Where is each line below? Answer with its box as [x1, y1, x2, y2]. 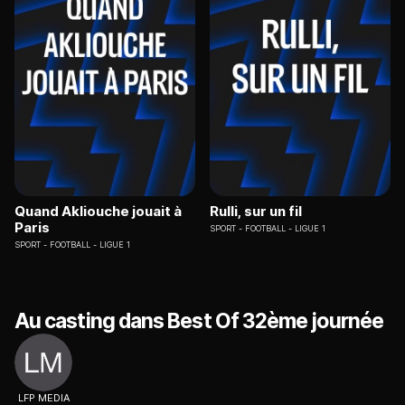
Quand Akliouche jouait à [14, 202, 182, 220]
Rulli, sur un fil [210, 202, 302, 220]
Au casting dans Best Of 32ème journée [14, 307, 383, 334]
